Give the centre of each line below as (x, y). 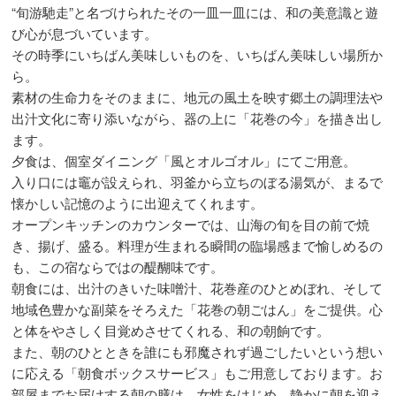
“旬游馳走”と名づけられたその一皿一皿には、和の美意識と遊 (195, 11)
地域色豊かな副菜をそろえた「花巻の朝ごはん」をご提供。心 (198, 308)
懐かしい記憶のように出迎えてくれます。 (138, 202)
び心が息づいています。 (85, 33)
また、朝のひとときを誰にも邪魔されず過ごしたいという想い (198, 351)
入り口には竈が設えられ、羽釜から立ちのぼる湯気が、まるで (198, 181)
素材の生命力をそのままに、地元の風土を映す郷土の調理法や (198, 96)
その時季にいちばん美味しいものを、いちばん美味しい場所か (198, 54)
